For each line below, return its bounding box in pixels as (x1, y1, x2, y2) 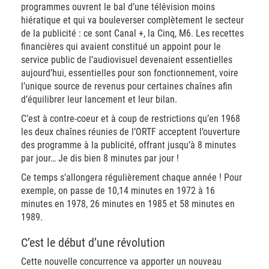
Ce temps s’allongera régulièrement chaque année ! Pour (21, 172, 242, 183)
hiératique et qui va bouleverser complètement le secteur (21, 14, 244, 26)
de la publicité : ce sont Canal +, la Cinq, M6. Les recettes (21, 28, 244, 39)
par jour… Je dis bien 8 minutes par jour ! (21, 153, 179, 164)
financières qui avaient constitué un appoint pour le (21, 41, 221, 52)
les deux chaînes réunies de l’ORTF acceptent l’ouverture (21, 126, 240, 138)
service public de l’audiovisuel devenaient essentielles (21, 54, 232, 65)
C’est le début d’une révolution (21, 235, 165, 250)
